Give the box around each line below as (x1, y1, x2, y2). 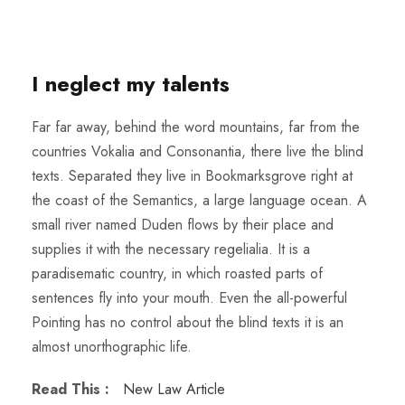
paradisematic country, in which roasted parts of (32, 263, 323, 284)
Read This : (32, 379, 118, 400)
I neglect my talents (32, 68, 230, 99)
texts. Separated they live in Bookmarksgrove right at (32, 165, 353, 186)
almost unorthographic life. (32, 336, 192, 357)
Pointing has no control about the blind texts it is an (32, 312, 344, 333)
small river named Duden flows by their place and (32, 214, 334, 235)
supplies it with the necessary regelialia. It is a (32, 239, 310, 259)
